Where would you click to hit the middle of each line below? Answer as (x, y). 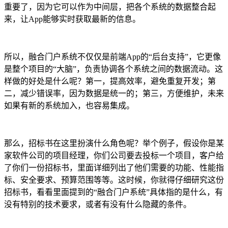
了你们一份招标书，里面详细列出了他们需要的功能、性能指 (114, 168)
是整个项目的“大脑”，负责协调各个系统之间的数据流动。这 (113, 69)
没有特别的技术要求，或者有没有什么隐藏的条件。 (98, 205)
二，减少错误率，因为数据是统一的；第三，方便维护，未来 (114, 94)
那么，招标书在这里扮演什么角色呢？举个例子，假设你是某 (114, 144)
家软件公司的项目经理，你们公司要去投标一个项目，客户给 (114, 156)
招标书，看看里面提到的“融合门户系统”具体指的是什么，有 (113, 192)
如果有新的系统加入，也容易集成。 (69, 106)
